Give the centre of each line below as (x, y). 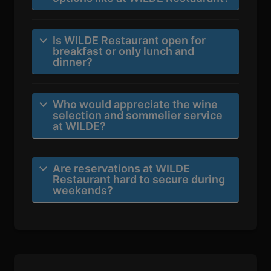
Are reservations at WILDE (122, 169)
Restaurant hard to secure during (139, 180)
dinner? (73, 62)
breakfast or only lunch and (124, 51)
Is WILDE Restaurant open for (129, 41)
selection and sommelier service (138, 116)
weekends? (83, 191)
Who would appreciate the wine (135, 105)
